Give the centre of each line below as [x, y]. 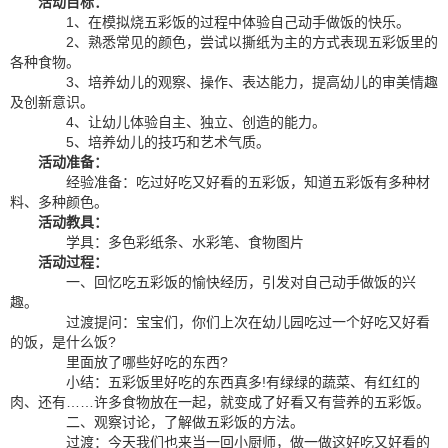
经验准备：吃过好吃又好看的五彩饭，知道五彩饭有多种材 [234, 182]
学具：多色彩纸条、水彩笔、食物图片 [171, 242]
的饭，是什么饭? [63, 342]
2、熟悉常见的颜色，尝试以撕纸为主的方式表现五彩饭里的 [238, 42]
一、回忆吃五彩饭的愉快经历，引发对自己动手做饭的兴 [227, 282]
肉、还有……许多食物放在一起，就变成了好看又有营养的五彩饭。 [220, 402]
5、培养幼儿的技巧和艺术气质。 [154, 142]
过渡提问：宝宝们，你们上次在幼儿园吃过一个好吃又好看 [234, 322]
